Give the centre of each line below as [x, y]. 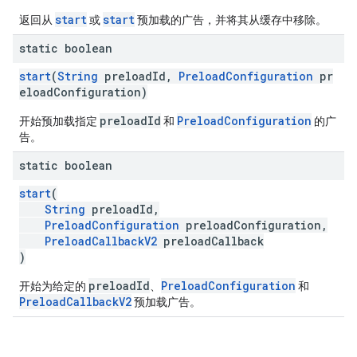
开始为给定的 [54, 286]
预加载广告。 [166, 302]
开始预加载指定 [59, 121]
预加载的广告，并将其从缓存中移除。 [231, 20]
